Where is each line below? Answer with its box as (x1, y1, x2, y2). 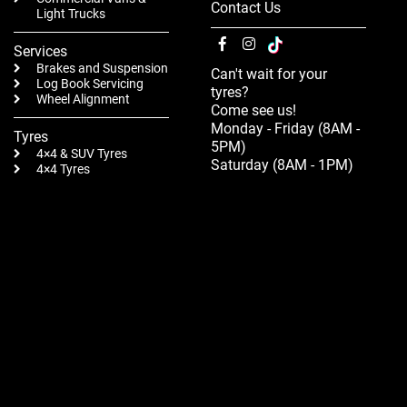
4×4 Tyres (36, 162, 90, 177)
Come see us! (211, 102, 296, 119)
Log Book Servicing (36, 76, 144, 92)
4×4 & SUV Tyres (36, 146, 127, 162)
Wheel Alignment (36, 92, 130, 107)
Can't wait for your (211, 65, 327, 83)
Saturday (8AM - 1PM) (211, 156, 353, 174)
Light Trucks (36, 6, 105, 22)
